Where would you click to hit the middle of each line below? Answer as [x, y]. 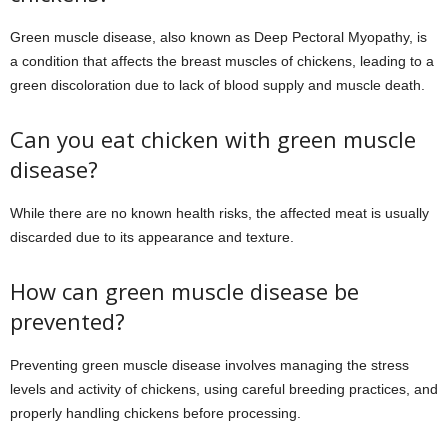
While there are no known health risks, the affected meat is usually [219, 212]
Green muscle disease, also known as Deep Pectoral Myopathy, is [218, 36]
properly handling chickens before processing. [155, 412]
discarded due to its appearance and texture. [152, 236]
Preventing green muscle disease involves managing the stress [209, 364]
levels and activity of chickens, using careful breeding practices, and [224, 388]
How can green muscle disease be [184, 290]
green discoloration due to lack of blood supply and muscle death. [217, 84]
